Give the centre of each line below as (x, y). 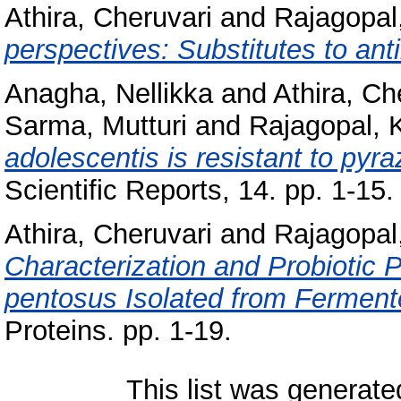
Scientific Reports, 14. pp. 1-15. (199, 190)
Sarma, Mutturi (96, 125)
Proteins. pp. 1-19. (118, 330)
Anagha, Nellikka (109, 93)
